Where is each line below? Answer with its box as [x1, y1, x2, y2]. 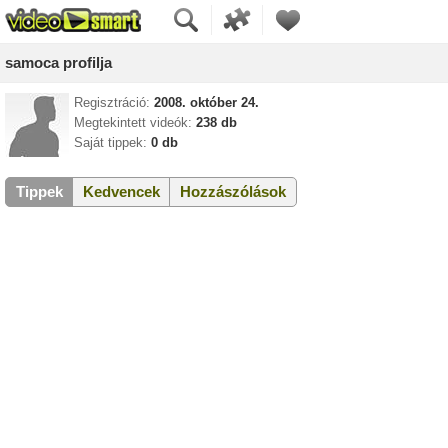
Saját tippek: [74, 135, 147, 150]
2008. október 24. [154, 95, 259, 110]
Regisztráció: [74, 95, 150, 110]
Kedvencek [83, 183, 160, 200]
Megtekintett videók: [74, 115, 192, 130]
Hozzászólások [180, 183, 286, 200]
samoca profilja [5, 54, 112, 71]
